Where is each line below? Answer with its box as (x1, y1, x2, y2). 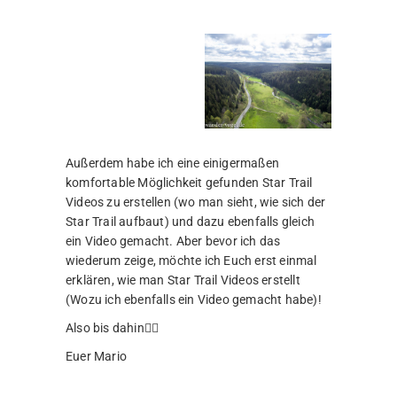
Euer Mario (66, 349, 127, 364)
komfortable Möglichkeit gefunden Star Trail (66, 175, 313, 191)
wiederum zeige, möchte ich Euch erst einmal (66, 253, 317, 269)
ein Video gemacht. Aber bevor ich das (66, 234, 281, 249)
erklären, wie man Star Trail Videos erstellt (66, 273, 300, 288)
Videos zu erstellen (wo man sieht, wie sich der (66, 195, 326, 210)
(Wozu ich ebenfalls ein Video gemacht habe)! (66, 292, 322, 307)
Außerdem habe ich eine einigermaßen (66, 156, 279, 171)
